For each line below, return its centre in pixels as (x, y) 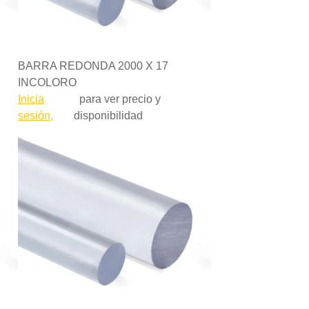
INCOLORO (47, 82)
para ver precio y (117, 99)
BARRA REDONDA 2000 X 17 (93, 66)
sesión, (36, 116)
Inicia (31, 99)
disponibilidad (108, 116)
